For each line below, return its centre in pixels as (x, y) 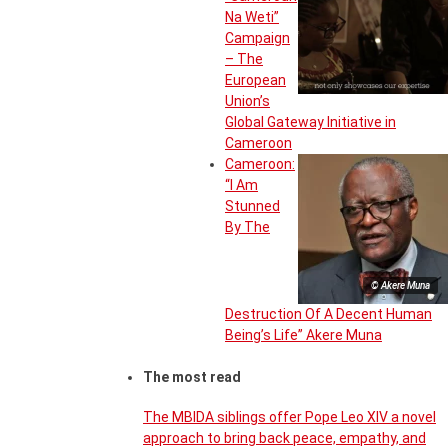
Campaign (257, 37)
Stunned (252, 205)
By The (247, 226)
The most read (192, 376)
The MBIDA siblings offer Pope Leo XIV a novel (289, 416)
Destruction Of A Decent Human (328, 313)
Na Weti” (252, 16)
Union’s (247, 100)
